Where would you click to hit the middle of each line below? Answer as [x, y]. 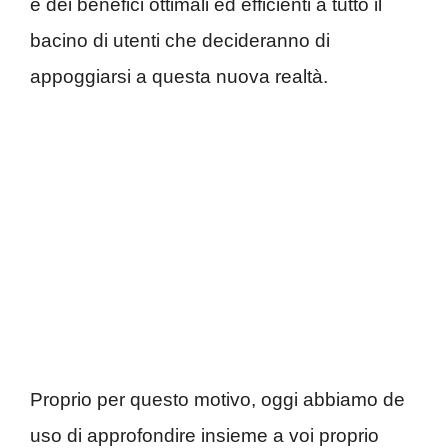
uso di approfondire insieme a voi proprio [204, 435]
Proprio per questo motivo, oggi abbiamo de [217, 399]
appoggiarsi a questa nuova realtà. [179, 77]
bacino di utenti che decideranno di [180, 41]
